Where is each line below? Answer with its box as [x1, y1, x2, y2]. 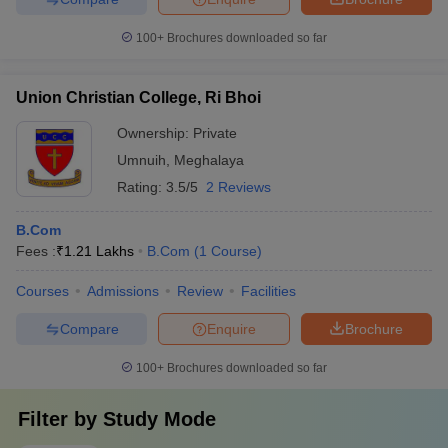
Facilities [241, 283, 296, 299]
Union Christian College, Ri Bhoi [16, 89, 261, 106]
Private [193, 125, 237, 141]
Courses [16, 283, 69, 299]
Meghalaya [174, 152, 244, 168]
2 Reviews [206, 179, 271, 195]
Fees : [16, 243, 56, 259]
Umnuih [117, 152, 166, 168]
